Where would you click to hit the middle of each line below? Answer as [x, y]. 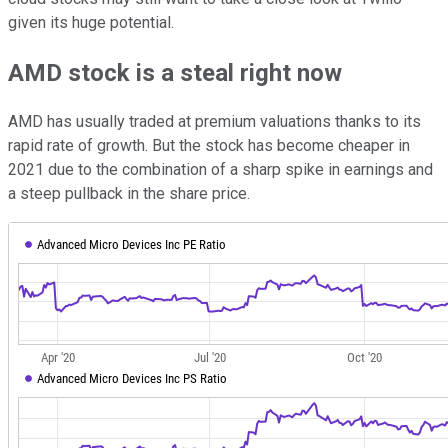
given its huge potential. [91, 22]
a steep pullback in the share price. [129, 194]
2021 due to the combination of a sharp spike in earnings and [220, 170]
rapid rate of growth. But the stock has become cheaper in [209, 146]
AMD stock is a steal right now [175, 72]
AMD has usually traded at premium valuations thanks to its [214, 122]
